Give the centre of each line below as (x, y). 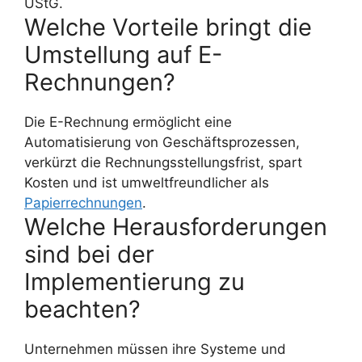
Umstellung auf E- (123, 55)
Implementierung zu (135, 282)
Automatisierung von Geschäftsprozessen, (162, 143)
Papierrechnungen (83, 203)
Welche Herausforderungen (176, 227)
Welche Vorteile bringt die (168, 27)
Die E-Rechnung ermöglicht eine (128, 122)
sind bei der (89, 255)
